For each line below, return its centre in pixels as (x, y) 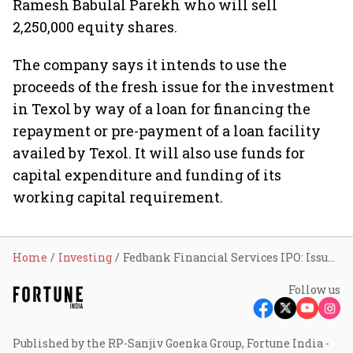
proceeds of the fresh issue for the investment (173, 87)
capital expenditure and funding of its (147, 175)
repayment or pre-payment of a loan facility (167, 131)
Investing (85, 257)
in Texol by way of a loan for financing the (162, 109)
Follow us (314, 290)
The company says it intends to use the (150, 65)
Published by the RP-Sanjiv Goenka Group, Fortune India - (171, 343)
